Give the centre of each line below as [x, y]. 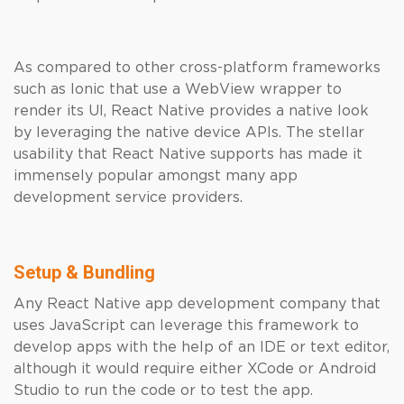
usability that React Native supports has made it [188, 154]
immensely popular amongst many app [156, 176]
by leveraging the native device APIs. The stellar [189, 133]
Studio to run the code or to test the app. [165, 390]
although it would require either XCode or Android [195, 369]
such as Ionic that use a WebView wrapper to [178, 89]
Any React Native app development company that [197, 304]
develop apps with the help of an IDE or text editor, [202, 347]
